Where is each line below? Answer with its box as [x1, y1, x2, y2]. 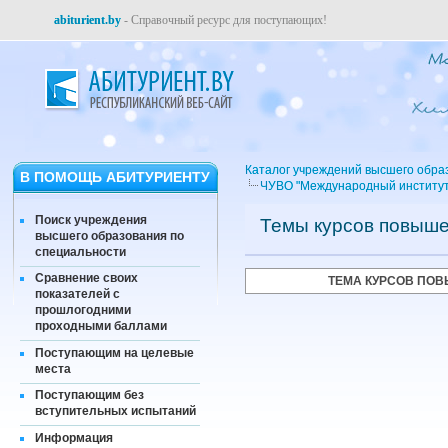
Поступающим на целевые [35, 345, 194, 360]
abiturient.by [54, 13, 121, 27]
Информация [35, 430, 113, 445]
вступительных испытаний [35, 404, 196, 419]
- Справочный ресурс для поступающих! [121, 13, 327, 27]
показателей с [35, 287, 120, 302]
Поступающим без [35, 388, 144, 403]
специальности [35, 244, 126, 259]
